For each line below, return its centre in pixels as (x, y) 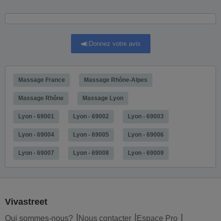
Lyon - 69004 (36, 134)
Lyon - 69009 (146, 153)
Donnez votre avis (114, 43)
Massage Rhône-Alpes (116, 80)
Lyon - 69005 (91, 134)
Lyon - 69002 (91, 116)
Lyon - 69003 (146, 116)
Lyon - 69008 (91, 153)
